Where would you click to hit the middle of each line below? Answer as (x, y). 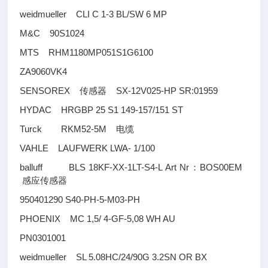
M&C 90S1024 (54, 33)
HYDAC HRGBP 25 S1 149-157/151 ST (102, 110)
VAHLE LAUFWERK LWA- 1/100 (88, 148)
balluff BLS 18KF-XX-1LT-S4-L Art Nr (105, 167)
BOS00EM (224, 167)
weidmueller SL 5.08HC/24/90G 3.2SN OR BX (114, 257)
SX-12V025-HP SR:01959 (162, 91)
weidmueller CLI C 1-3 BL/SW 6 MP (94, 14)
